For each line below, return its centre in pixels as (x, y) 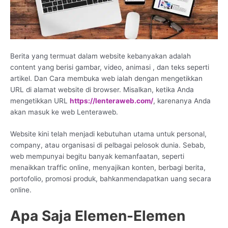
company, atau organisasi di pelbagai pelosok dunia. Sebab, (108, 145)
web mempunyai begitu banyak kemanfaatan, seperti (97, 156)
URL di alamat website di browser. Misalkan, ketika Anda (102, 89)
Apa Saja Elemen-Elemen (98, 216)
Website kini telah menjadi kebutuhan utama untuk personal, (108, 134)
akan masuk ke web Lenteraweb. (64, 112)
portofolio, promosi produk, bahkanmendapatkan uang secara (111, 179)
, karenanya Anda (182, 101)
